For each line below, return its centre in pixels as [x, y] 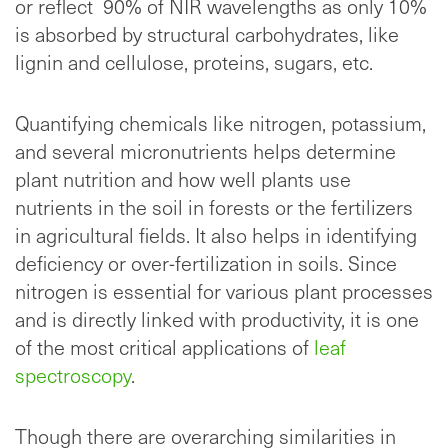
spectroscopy [73, 375]
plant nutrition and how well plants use [183, 179]
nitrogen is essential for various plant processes [224, 291]
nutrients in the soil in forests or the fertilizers [214, 207]
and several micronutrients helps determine [205, 151]
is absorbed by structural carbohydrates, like [207, 34]
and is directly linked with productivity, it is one [217, 319]
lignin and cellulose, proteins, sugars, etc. [194, 62]
